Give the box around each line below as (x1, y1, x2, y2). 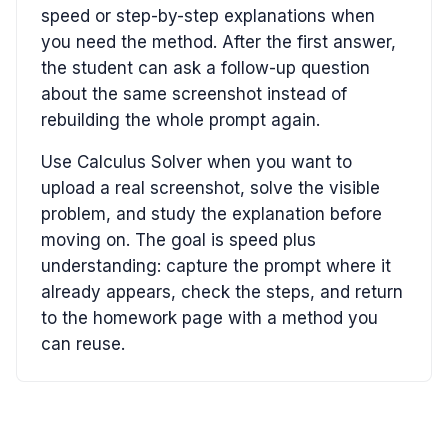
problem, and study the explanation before (41, 203, 382, 224)
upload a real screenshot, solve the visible (41, 177, 380, 198)
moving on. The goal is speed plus (41, 229, 316, 250)
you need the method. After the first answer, (41, 31, 396, 52)
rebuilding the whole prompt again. (41, 109, 320, 130)
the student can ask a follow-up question (41, 57, 370, 78)
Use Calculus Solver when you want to (41, 151, 352, 172)
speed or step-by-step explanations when (41, 5, 375, 26)
